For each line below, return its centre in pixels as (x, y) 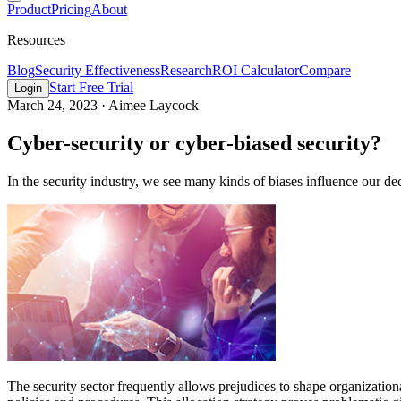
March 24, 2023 (54, 106)
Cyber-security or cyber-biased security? (194, 144)
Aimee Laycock (154, 106)
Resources (36, 40)
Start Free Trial (91, 88)
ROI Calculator (256, 71)
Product (29, 10)
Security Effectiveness (98, 71)
